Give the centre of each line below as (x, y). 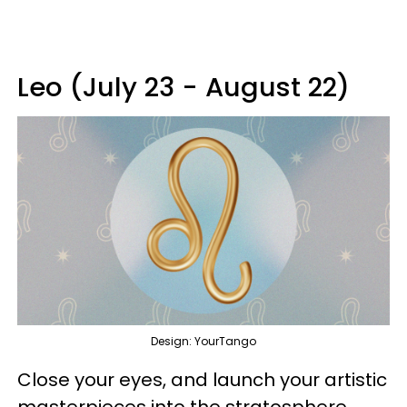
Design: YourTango (203, 342)
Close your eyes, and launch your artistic (202, 380)
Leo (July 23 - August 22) (184, 87)
